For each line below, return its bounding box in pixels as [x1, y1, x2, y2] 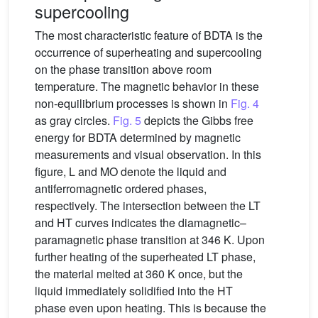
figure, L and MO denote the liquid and [35, 163, 226, 180]
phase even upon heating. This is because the [35, 299, 266, 316]
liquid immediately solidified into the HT [35, 282, 233, 299]
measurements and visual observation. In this [35, 146, 261, 163]
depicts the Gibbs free [141, 111, 253, 128]
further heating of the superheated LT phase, [35, 248, 256, 265]
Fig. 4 [231, 94, 259, 111]
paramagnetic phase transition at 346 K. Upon [35, 231, 265, 248]
